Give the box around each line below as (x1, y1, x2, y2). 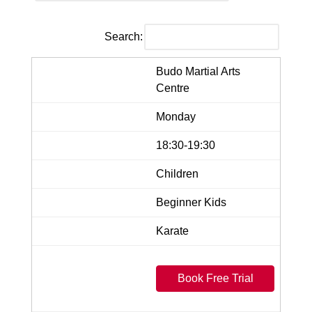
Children (156, 167, 198, 180)
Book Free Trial (177, 272, 253, 284)
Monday (156, 110, 196, 123)
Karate (156, 224, 189, 237)
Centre (156, 81, 189, 94)
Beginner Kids (156, 196, 226, 208)
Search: (104, 30, 143, 42)
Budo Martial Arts (156, 65, 240, 77)
